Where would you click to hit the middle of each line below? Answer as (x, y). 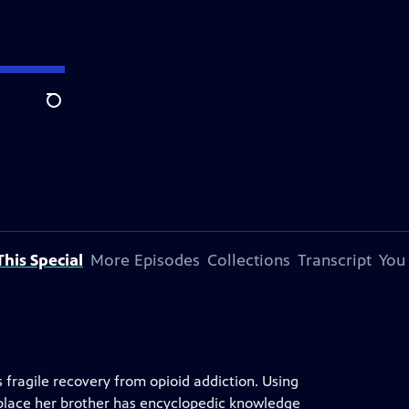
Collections (249, 260)
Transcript (335, 260)
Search (68, 110)
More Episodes (145, 260)
